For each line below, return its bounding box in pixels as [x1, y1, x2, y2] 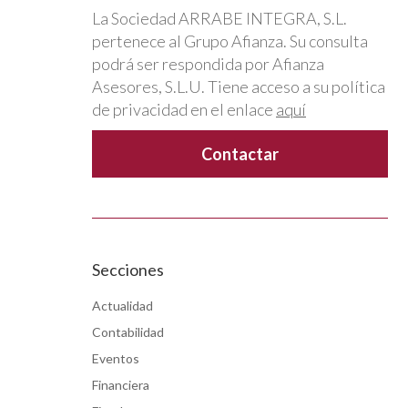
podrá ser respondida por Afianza [92, 53, 324, 74]
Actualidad [92, 297, 153, 313]
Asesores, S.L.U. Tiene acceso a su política [92, 76, 385, 97]
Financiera [92, 376, 149, 393]
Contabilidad [92, 323, 164, 340]
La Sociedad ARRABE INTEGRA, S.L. [92, 7, 347, 28]
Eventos [92, 350, 139, 366]
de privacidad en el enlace [92, 98, 276, 119]
